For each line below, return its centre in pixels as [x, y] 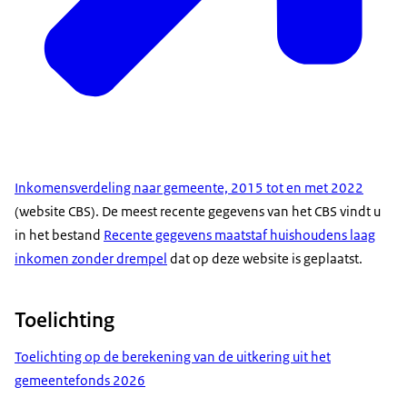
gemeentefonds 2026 [80, 380]
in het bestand [59, 235]
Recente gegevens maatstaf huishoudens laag [239, 235]
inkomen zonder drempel [91, 259]
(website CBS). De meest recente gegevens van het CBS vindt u [198, 212]
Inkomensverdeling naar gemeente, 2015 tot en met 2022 [189, 188]
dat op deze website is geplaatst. [265, 259]
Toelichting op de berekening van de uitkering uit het [173, 356]
